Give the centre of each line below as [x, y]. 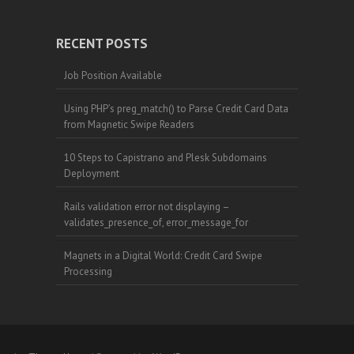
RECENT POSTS [102, 43]
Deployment [91, 173]
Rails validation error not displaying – [147, 207]
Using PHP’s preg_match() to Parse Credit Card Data [176, 109]
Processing [88, 271]
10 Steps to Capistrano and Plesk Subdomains [165, 158]
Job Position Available [113, 75]
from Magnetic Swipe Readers [129, 124]
